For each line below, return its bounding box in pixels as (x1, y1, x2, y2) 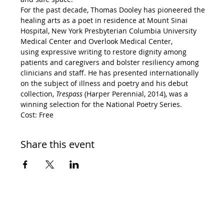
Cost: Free (20, 109, 53, 119)
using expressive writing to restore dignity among (20, 46, 188, 56)
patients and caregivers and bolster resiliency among (20, 57, 201, 67)
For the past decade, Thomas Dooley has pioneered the (20, 4, 207, 14)
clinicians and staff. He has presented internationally (20, 67, 200, 77)
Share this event (20, 137, 94, 151)
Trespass (55, 88, 84, 98)
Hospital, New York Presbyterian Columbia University (20, 25, 198, 35)
